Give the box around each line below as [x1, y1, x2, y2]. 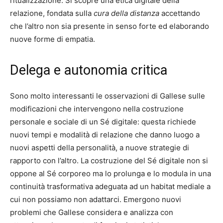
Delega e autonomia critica [10, 62, 167, 78]
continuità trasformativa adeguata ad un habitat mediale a [10, 181, 211, 191]
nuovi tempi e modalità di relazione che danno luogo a [10, 129, 200, 139]
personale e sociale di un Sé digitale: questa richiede [10, 116, 196, 126]
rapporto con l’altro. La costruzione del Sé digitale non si [10, 155, 208, 165]
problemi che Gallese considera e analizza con [10, 207, 173, 217]
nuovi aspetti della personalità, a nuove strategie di [10, 142, 189, 152]
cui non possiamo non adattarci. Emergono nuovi [10, 194, 181, 204]
